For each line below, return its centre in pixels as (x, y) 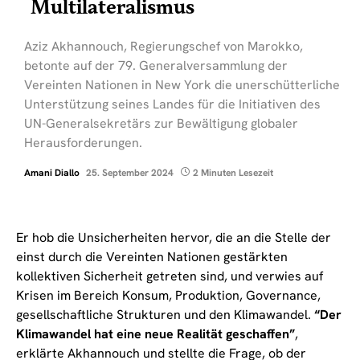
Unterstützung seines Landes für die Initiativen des (172, 104)
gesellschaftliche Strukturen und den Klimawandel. (165, 314)
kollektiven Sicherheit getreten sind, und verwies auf (170, 276)
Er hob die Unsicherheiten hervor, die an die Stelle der (174, 237)
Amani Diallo (52, 172)
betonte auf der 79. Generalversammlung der (156, 65)
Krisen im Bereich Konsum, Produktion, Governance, (168, 295)
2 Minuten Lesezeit (233, 172)
